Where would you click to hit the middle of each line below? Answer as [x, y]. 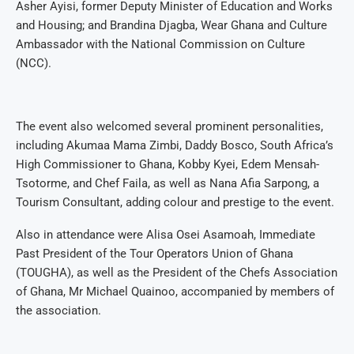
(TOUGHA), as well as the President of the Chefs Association [177, 273]
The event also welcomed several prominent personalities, [169, 127]
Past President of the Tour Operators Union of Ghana [154, 254]
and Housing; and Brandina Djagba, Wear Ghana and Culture [171, 26]
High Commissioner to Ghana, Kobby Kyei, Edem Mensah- [168, 165]
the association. [58, 311]
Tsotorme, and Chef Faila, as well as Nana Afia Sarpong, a [168, 184]
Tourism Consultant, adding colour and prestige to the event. [175, 203]
